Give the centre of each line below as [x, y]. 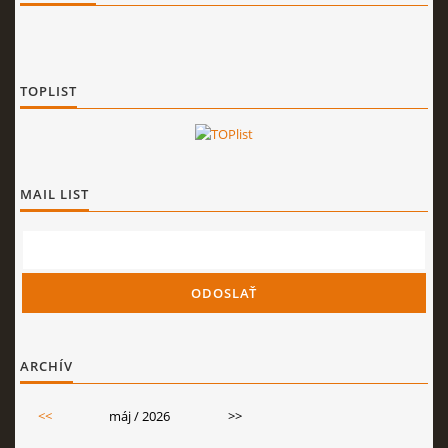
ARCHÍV [46, 366]
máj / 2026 [139, 416]
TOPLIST [48, 91]
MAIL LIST [54, 194]
